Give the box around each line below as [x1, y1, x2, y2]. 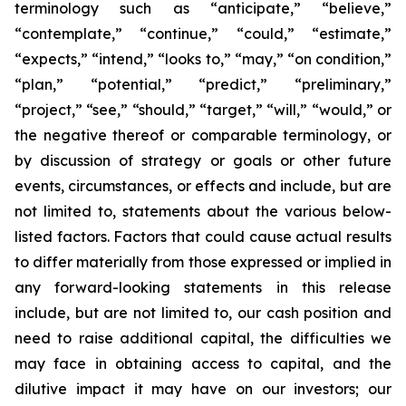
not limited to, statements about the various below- [14, 202, 391, 220]
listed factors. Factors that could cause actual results [14, 227, 391, 246]
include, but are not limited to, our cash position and [14, 304, 391, 322]
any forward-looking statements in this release [14, 278, 391, 296]
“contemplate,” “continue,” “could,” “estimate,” [14, 24, 391, 43]
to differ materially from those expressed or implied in [14, 253, 391, 271]
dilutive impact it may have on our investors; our [14, 380, 391, 398]
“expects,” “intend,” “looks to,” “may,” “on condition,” [14, 50, 391, 68]
